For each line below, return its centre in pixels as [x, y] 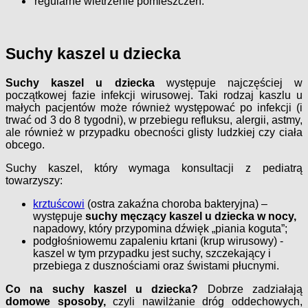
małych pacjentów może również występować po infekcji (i [154, 107]
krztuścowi [59, 203]
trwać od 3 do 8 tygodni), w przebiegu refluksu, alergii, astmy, [154, 120]
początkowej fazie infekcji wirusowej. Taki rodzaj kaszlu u [154, 95]
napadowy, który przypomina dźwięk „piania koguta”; [160, 228]
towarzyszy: [34, 180]
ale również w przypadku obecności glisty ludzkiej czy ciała [154, 132]
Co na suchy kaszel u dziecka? [107, 289]
